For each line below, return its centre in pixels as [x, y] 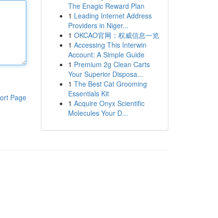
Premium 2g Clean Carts [112, 64]
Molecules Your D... [98, 113]
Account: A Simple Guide [106, 54]
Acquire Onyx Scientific [109, 103]
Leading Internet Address [113, 16]
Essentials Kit [88, 93]
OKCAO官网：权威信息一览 [116, 35]
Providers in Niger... [98, 25]
